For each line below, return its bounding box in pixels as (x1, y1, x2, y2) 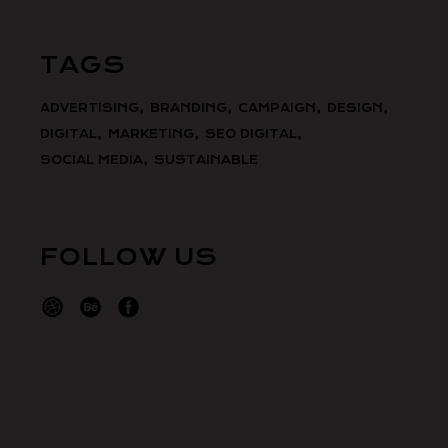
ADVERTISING (40, 100, 140, 115)
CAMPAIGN (238, 100, 317, 115)
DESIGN (327, 100, 384, 115)
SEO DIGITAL (205, 126, 298, 141)
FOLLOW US (40, 242, 219, 271)
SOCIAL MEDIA (40, 152, 144, 167)
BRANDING (150, 100, 228, 115)
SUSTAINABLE (154, 152, 259, 167)
